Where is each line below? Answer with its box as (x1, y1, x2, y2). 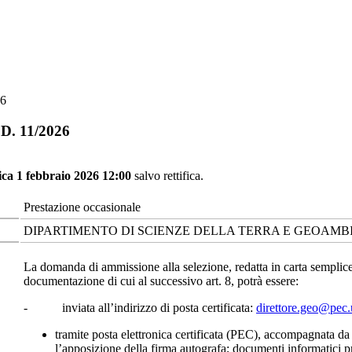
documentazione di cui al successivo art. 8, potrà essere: (24, 273, 299, 288)
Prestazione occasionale (24, 200, 141, 214)
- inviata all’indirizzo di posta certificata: (24, 300, 256, 314)
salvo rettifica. (134, 168, 203, 182)
